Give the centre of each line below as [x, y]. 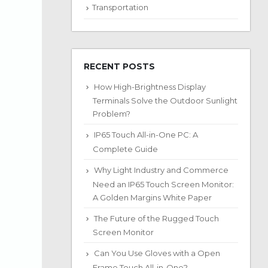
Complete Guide [125, 149]
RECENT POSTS [119, 66]
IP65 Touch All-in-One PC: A [146, 135]
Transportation [120, 7]
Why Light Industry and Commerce [161, 170]
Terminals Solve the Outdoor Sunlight [165, 101]
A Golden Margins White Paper [152, 197]
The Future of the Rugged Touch [156, 218]
